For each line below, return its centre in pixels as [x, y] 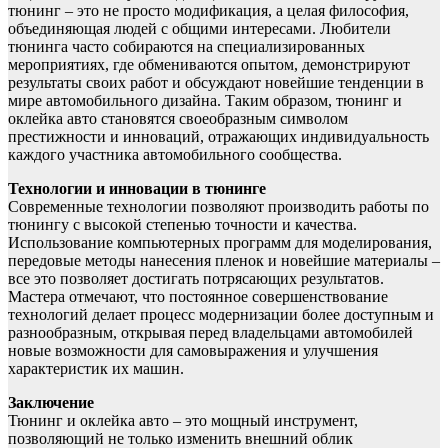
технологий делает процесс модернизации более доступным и [221, 315]
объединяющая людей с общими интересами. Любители [199, 29]
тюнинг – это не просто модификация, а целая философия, [208, 11]
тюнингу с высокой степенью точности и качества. [182, 225]
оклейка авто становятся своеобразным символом [178, 119]
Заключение [51, 403]
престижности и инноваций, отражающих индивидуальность [218, 137]
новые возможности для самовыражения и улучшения [193, 351]
